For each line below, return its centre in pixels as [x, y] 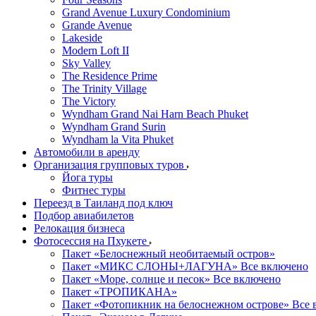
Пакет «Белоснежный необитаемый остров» [169, 254]
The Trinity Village [104, 89]
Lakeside [82, 38]
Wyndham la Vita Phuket [118, 139]
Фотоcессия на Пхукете [92, 241]
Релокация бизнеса [79, 228]
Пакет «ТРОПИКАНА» [120, 292]
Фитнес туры [94, 190]
